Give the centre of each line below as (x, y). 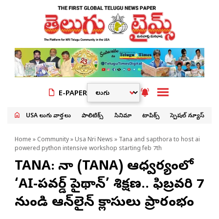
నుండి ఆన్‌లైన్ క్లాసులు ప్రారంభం (104, 203)
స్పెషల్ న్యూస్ (187, 116)
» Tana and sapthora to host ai (156, 140)
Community (53, 140)
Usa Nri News (94, 140)
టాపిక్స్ (151, 116)
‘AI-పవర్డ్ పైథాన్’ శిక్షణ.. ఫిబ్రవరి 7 (109, 185)
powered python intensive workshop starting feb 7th (88, 149)
